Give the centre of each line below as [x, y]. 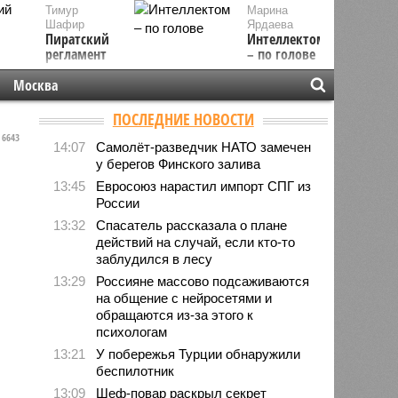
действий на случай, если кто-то [196, 242]
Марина [268, 10]
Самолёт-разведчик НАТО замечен [204, 147]
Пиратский [77, 39]
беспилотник [135, 370]
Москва [35, 85]
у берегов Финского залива [179, 163]
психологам [132, 331]
